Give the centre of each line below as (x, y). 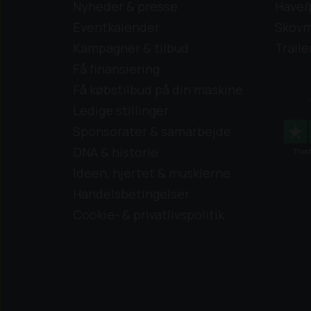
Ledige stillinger (121, 111)
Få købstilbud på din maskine (158, 90)
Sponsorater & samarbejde (152, 132)
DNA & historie (116, 152)
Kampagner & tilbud (131, 48)
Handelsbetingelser (131, 194)
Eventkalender (116, 27)
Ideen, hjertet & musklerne (152, 173)
